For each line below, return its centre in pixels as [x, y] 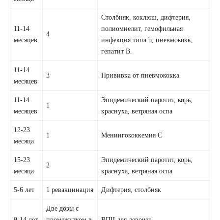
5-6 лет [24, 189]
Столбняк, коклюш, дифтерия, [146, 17]
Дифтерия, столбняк [131, 189]
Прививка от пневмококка [140, 75]
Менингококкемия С [132, 135]
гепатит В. [117, 51]
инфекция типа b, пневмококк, [147, 40]
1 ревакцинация [70, 189]
